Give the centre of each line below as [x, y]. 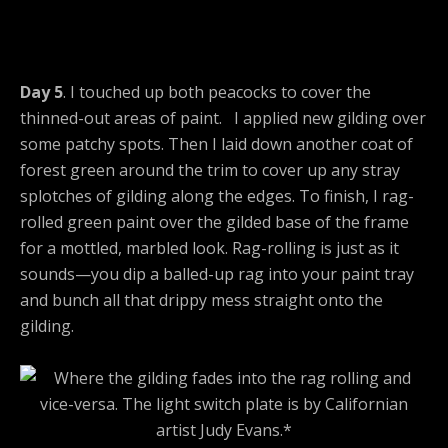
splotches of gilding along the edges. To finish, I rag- [217, 195]
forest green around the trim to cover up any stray [210, 169]
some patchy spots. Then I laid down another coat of [216, 143]
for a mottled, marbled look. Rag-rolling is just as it [209, 247]
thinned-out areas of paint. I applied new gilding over [223, 117]
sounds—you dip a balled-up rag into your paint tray [217, 273]
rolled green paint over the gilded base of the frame [214, 221]
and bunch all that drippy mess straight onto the [201, 299]
